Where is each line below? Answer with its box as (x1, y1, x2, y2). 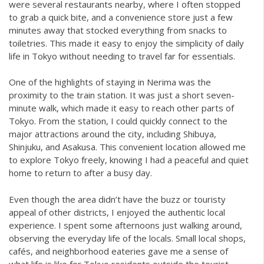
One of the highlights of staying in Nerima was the (9, 76, 211, 88)
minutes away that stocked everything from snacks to (9, 24, 227, 36)
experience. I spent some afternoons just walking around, (9, 219, 242, 231)
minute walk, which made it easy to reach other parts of (9, 102, 234, 114)
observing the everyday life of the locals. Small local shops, (9, 232, 246, 244)
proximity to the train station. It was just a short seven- (9, 89, 235, 101)
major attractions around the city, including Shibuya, (9, 128, 216, 140)
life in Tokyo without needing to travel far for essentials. (9, 49, 235, 62)
